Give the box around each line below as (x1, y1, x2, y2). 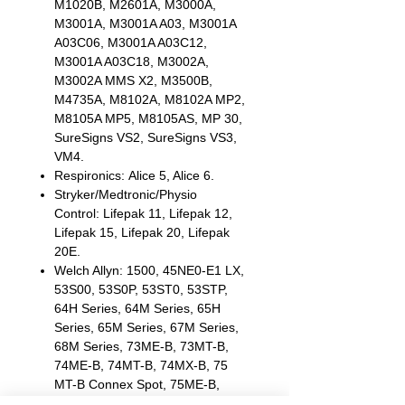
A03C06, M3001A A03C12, (54, 35, 207, 50)
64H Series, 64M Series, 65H (54, 301, 221, 316)
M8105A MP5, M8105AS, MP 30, (54, 111, 242, 126)
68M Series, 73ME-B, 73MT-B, (54, 339, 229, 353)
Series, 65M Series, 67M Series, (54, 320, 239, 334)
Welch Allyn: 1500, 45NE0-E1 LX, (54, 263, 244, 278)
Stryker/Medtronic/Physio (54, 187, 197, 202)
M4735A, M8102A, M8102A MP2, (54, 92, 245, 107)
